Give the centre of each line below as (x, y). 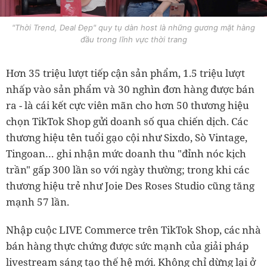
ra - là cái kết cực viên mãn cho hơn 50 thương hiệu (128, 105)
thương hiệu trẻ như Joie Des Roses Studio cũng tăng (130, 185)
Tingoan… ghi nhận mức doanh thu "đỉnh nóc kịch (126, 153)
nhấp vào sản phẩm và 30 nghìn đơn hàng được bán (130, 89)
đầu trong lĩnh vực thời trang (133, 39)
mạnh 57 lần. (38, 201)
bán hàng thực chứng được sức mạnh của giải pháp (127, 246)
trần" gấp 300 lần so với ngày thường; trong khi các (128, 169)
